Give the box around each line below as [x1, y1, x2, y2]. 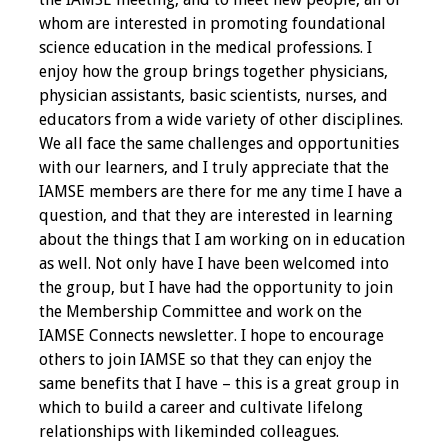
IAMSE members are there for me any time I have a [38, 182, 402, 201]
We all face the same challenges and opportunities [38, 134, 399, 153]
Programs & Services [20, 21, 168, 40]
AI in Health [38, 265, 124, 284]
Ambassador [38, 362, 129, 381]
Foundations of [38, 70, 148, 89]
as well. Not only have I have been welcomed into [38, 254, 389, 273]
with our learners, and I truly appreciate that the [38, 158, 389, 177]
